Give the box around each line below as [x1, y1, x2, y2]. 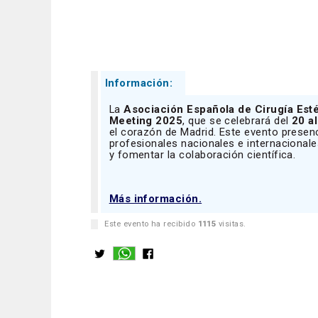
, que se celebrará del [182, 114, 292, 127]
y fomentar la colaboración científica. [109, 148, 296, 161]
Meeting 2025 [109, 114, 183, 127]
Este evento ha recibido [104, 219, 198, 229]
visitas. [216, 219, 246, 229]
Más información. [109, 192, 202, 205]
